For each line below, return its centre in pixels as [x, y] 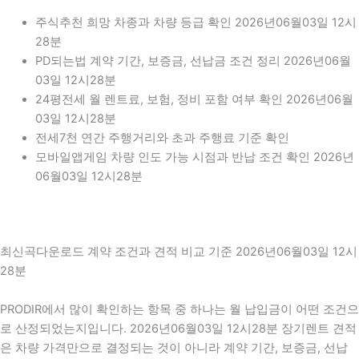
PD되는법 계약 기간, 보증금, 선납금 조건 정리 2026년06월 [193, 61]
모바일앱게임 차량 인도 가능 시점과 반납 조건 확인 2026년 [194, 157]
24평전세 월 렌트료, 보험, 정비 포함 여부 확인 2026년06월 [194, 99]
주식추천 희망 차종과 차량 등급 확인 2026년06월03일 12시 [196, 22]
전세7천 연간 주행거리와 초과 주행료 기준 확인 [162, 137]
